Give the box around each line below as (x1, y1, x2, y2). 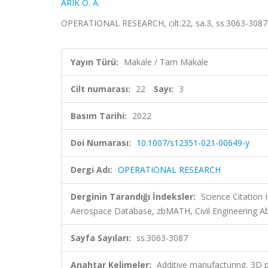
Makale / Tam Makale (124, 56, 208, 68)
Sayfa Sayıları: (71, 232, 131, 243)
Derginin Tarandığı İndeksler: (71, 191, 196, 202)
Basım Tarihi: (71, 110, 127, 121)
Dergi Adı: (71, 164, 112, 175)
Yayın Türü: (71, 56, 118, 68)
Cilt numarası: (71, 83, 130, 95)
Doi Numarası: (71, 137, 131, 148)
